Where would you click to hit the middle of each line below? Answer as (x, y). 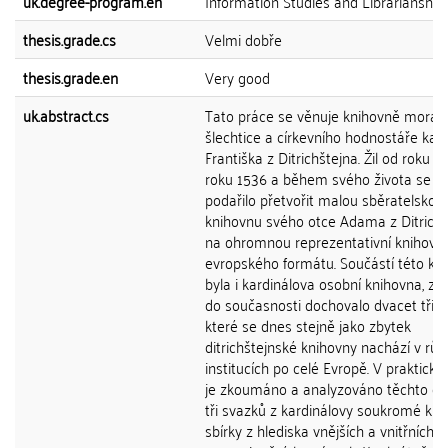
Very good (237, 77)
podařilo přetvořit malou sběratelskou (324, 199)
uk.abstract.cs (66, 115)
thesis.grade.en (70, 77)
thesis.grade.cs (69, 39)
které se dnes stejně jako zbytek (308, 325)
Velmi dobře (243, 39)
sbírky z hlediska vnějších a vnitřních (319, 430)
